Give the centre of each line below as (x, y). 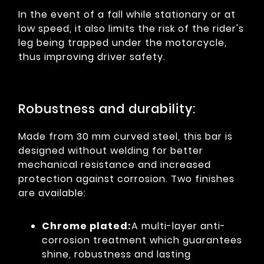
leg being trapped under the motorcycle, (123, 43)
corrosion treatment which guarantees (142, 240)
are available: (52, 193)
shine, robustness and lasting (116, 255)
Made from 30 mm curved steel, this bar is (126, 137)
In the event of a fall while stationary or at (127, 15)
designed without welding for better (111, 151)
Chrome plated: (87, 226)
